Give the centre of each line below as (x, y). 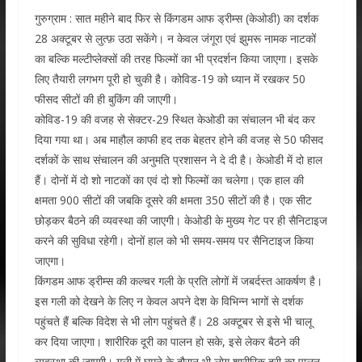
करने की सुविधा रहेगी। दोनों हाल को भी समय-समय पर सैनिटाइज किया (174, 240)
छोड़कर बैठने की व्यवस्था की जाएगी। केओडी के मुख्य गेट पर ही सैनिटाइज (181, 220)
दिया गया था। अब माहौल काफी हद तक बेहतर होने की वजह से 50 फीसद (179, 139)
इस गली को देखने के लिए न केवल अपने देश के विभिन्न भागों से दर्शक (168, 301)
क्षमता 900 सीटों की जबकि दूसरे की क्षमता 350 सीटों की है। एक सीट (173, 200)
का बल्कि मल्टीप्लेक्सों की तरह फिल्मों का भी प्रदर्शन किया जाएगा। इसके (176, 59)
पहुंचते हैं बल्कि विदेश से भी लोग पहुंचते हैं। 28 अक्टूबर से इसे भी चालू (173, 321)
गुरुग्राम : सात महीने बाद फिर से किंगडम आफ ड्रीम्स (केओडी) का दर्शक (176, 18)
